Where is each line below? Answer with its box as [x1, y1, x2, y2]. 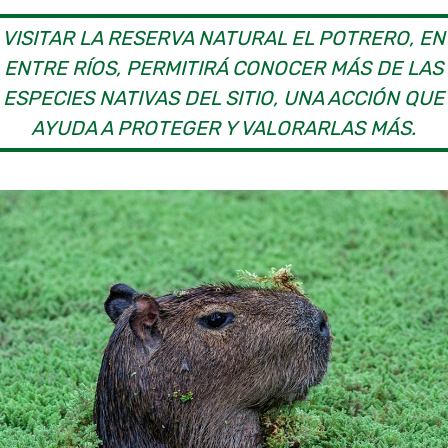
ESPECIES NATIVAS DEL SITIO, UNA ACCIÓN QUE [3, 86, 445, 111]
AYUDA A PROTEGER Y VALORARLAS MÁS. [31, 116, 417, 141]
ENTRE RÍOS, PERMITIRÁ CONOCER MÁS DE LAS [4, 56, 444, 81]
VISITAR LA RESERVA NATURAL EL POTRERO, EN [2, 26, 446, 51]
